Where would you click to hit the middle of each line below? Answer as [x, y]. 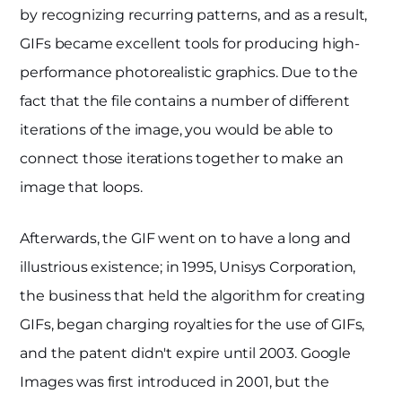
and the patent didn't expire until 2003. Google [185, 353]
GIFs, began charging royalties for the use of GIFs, [192, 324]
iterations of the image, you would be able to [177, 129]
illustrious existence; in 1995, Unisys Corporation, [188, 267]
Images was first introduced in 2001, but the [175, 381]
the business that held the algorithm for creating [192, 295]
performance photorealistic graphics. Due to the [189, 72]
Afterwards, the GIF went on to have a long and [186, 238]
